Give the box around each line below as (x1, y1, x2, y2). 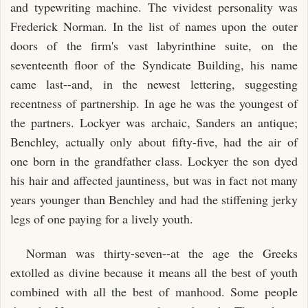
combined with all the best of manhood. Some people (10, 283, 298, 300)
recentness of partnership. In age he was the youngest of (10, 94, 298, 111)
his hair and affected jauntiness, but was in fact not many (10, 171, 298, 188)
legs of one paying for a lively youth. (10, 210, 193, 227)
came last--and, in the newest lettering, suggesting (10, 75, 298, 92)
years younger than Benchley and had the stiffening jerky (10, 190, 298, 208)
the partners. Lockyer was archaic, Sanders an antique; (10, 113, 298, 131)
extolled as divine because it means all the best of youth (10, 264, 298, 280)
